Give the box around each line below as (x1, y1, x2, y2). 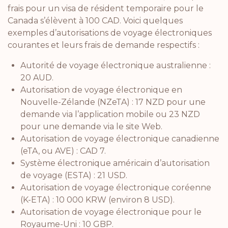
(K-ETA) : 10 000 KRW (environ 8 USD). (20, 194, 175, 205)
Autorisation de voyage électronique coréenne (20, 182, 211, 192)
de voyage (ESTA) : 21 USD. (20, 170, 127, 180)
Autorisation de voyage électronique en (20, 84, 182, 95)
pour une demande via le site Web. (20, 121, 162, 131)
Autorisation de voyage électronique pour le (20, 207, 202, 217)
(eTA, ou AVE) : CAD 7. (20, 146, 106, 156)
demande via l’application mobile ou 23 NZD (20, 109, 200, 119)
